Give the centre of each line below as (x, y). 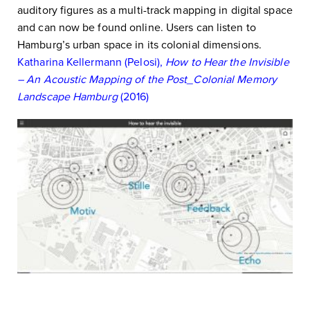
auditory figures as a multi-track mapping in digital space (155, 10)
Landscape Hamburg (67, 97)
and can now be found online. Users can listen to (137, 27)
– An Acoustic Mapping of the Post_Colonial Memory (147, 79)
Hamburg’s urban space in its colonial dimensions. (139, 45)
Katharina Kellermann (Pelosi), (92, 62)
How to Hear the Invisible (227, 62)
